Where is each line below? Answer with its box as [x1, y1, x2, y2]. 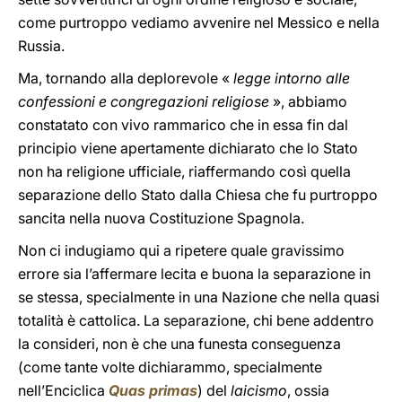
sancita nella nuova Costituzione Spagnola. [18, 209, 304, 227]
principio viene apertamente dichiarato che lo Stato [18, 139, 358, 157]
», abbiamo [269, 92, 347, 110]
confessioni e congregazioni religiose [18, 92, 269, 110]
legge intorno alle [233, 69, 350, 87]
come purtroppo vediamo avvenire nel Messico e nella [18, 13, 380, 31]
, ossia [287, 381, 329, 399]
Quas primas [109, 381, 197, 399]
